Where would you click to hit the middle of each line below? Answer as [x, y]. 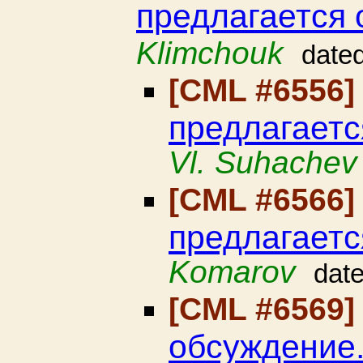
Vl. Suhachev [263, 162]
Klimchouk [210, 53]
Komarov [232, 272]
